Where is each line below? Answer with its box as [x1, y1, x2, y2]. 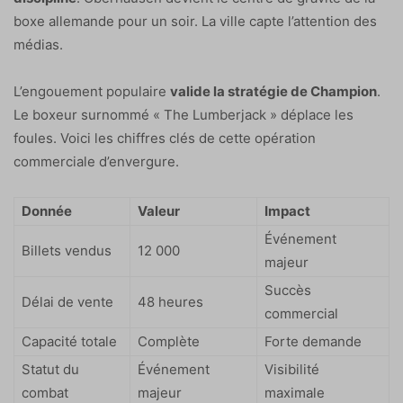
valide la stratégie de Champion [170, 83, 377, 101]
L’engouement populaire [13, 83, 170, 101]
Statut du [22, 361, 79, 379]
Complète [138, 333, 200, 351]
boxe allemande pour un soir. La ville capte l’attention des [13, 13, 377, 31]
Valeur [138, 202, 180, 220]
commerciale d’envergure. [13, 153, 179, 171]
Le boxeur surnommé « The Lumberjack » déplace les [13, 106, 354, 124]
